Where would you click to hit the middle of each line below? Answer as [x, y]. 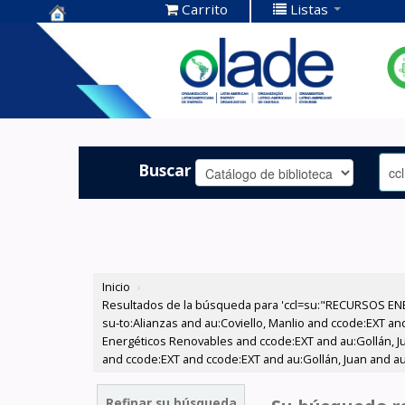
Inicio [117, 287]
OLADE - [83, 92]
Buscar [165, 170]
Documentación [116, 64]
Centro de [91, 36]
